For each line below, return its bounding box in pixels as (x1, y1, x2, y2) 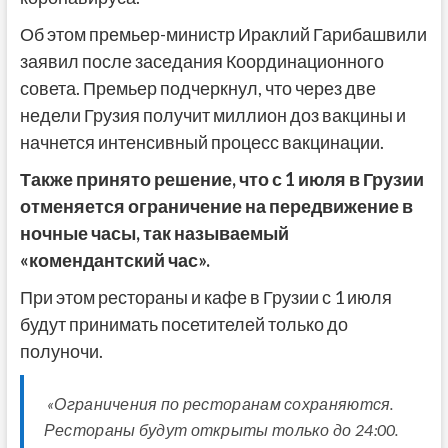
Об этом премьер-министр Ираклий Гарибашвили (19, 23, 427, 46)
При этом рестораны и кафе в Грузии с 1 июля (19, 286, 392, 309)
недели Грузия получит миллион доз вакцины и (19, 104, 406, 127)
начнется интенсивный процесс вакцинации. (19, 131, 384, 154)
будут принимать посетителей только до (19, 313, 348, 336)
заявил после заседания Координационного (19, 50, 384, 73)
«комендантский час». (19, 249, 210, 272)
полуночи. (19, 340, 103, 363)
